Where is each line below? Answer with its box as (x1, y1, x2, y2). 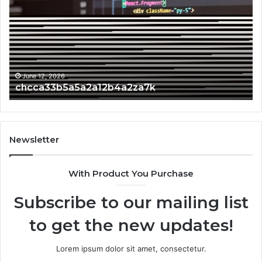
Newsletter (9, 134, 59, 145)
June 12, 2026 (22, 72, 65, 80)
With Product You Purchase (68, 168, 194, 179)
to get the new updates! (29, 215, 233, 235)
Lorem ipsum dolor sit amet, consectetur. (56, 244, 206, 253)
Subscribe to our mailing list (13, 192, 249, 212)
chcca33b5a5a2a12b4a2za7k (15, 82, 156, 93)
